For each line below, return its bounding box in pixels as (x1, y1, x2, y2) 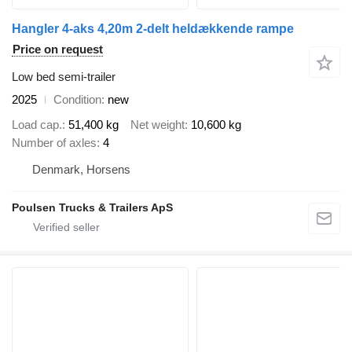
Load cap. (12, 118, 62, 132)
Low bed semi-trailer (12, 69, 115, 83)
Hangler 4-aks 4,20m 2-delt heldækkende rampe (12, 21, 294, 35)
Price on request (13, 42, 103, 56)
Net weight (130, 118, 185, 132)
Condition (53, 92, 101, 106)
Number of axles (12, 136, 97, 150)
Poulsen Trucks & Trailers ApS (12, 201, 173, 214)
